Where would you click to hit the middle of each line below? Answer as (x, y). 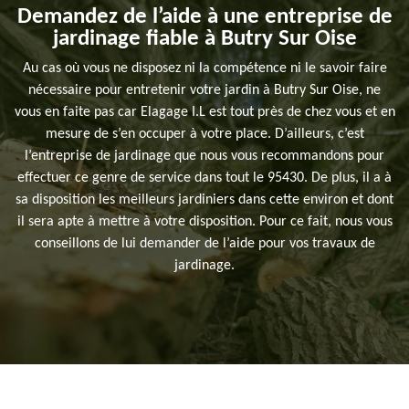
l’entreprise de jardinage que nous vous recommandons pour (204, 157)
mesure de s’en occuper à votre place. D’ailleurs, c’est (204, 135)
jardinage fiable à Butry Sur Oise (204, 39)
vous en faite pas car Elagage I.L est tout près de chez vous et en (204, 113)
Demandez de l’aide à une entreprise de (204, 17)
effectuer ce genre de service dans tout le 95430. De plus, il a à (204, 178)
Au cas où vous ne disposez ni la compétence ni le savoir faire (204, 69)
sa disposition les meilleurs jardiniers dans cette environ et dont (204, 200)
